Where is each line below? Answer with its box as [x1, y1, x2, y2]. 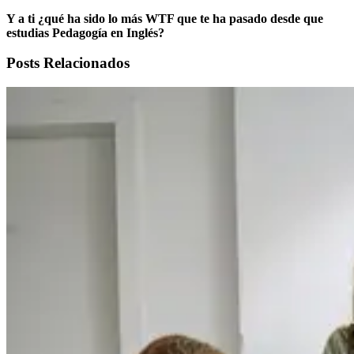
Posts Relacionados [6, 55, 130, 72]
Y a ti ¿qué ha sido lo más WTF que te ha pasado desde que [6, 11, 323, 25]
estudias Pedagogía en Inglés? [6, 25, 164, 40]
